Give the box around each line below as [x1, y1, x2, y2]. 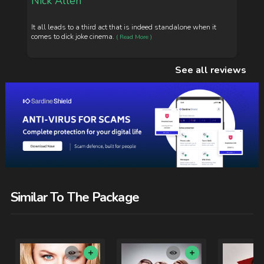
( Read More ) [116, 32, 153, 41]
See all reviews [174, 64, 246, 77]
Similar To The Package [10, 189, 139, 207]
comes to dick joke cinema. [31, 31, 115, 41]
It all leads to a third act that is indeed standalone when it [31, 22, 217, 32]
